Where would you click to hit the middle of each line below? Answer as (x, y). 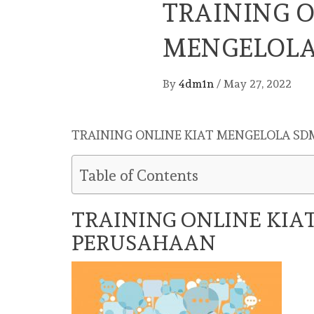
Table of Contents (139, 176)
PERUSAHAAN (144, 243)
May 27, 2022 (258, 84)
